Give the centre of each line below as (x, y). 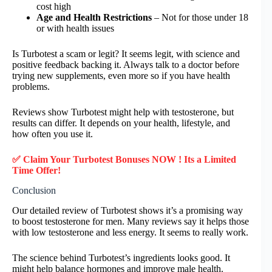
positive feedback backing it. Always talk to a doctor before (126, 65)
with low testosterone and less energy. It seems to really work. (130, 232)
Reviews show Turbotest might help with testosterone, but (123, 112)
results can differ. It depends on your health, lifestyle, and (121, 123)
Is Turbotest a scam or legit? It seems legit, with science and (126, 54)
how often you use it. (53, 134)
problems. (31, 87)
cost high (54, 7)
